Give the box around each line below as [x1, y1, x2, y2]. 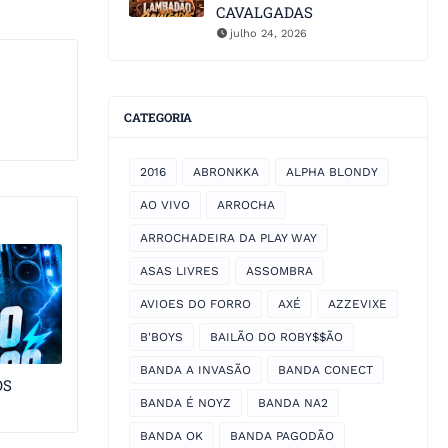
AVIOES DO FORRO [140, 297, 251, 312]
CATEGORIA [124, 109, 192, 126]
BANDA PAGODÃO [230, 429, 334, 444]
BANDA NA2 [258, 396, 328, 411]
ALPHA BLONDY [286, 165, 378, 180]
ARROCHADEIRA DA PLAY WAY [140, 231, 317, 246]
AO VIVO [140, 198, 190, 213]
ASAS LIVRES [140, 264, 219, 279]
